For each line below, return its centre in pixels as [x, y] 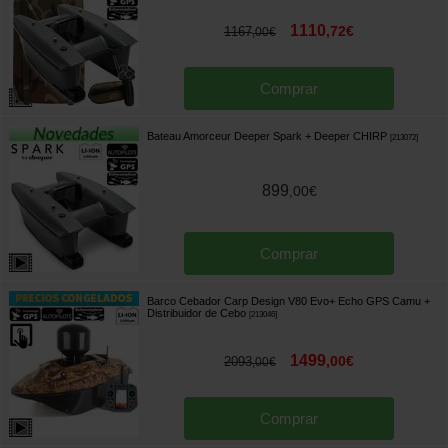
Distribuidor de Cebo [196, 312]
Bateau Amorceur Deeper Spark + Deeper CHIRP [267, 135]
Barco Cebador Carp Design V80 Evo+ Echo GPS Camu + [288, 300]
